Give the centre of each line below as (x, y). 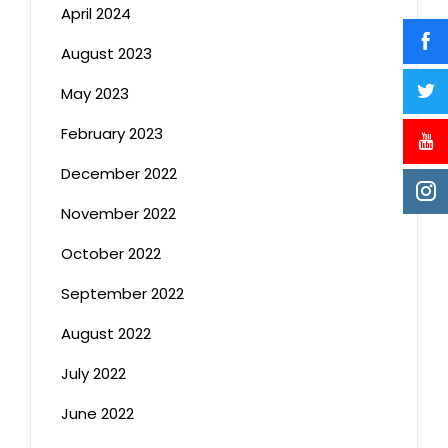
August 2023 (106, 53)
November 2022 (118, 213)
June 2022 (97, 413)
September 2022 (122, 293)
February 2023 (112, 133)
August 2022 (106, 333)
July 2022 (93, 373)
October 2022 (111, 253)
